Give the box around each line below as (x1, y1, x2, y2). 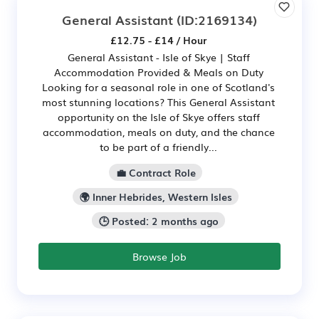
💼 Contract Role (115, 165, 196, 180)
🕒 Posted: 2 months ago (98, 213, 219, 228)
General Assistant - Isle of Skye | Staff (67, 50, 250, 65)
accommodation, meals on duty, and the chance (42, 125, 275, 140)
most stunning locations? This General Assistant (42, 95, 275, 110)
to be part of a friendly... (100, 140, 217, 155)
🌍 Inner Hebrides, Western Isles (79, 189, 232, 204)
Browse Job (132, 249, 187, 264)
